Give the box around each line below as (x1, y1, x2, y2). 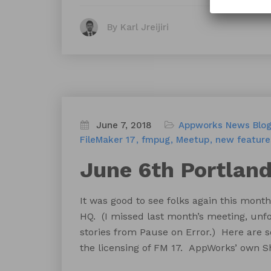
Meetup (176, 134, 209, 145)
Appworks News (178, 120, 250, 131)
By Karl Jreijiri (107, 21, 169, 33)
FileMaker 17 (80, 134, 135, 145)
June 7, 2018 (96, 120, 152, 131)
